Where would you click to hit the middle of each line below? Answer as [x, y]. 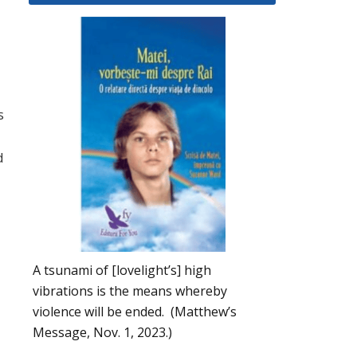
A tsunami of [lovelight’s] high [122, 270]
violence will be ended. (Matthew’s [135, 311]
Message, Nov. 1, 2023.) [102, 332]
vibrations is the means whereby [130, 290]
